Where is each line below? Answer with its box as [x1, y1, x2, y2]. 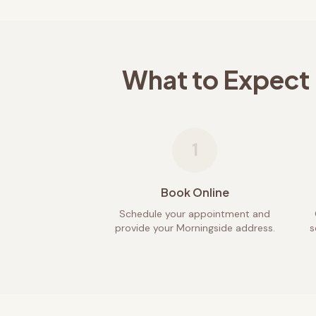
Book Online [160, 185, 229, 200]
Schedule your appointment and [119, 207, 270, 220]
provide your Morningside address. [114, 221, 275, 234]
